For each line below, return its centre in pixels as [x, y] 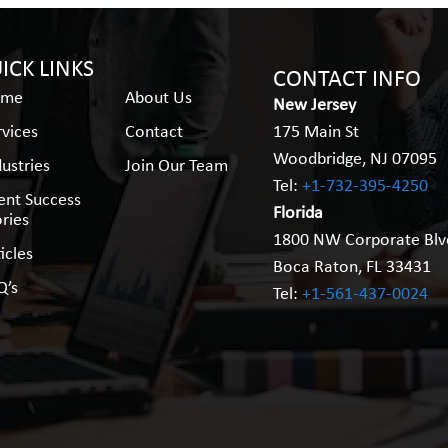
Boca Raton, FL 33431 [351, 267]
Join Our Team [176, 166]
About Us [158, 98]
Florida [297, 213]
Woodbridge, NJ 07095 [354, 159]
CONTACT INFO [346, 80]
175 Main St [315, 132]
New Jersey [314, 105]
